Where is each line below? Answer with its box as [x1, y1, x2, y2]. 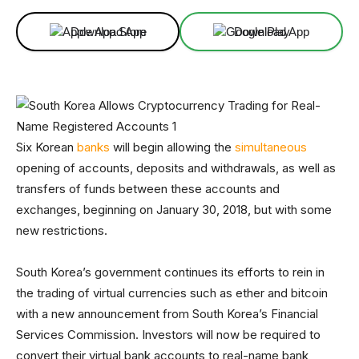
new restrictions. [16, 223, 107, 238]
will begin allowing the [110, 139, 235, 155]
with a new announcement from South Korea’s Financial [16, 306, 318, 321]
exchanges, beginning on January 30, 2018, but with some [16, 202, 332, 217]
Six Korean [16, 139, 77, 155]
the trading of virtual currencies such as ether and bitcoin [16, 285, 328, 301]
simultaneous [235, 139, 307, 155]
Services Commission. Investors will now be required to [16, 327, 321, 342]
